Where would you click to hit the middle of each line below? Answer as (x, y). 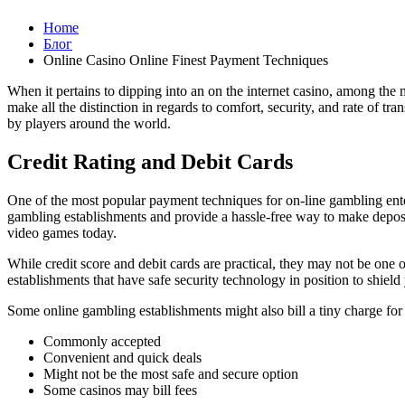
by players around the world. (89, 124)
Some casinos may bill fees (120, 391)
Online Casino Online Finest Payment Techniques (186, 61)
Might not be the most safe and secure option (171, 374)
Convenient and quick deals (122, 358)
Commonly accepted (102, 342)
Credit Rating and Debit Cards (150, 162)
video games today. (62, 233)
